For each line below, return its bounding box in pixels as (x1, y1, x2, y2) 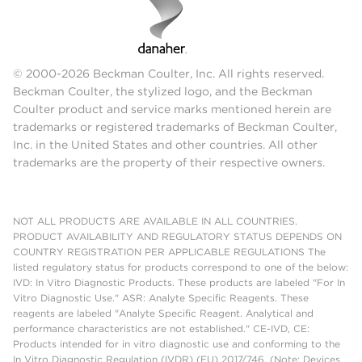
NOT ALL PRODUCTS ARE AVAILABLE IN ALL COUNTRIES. (13, 215, 297, 228)
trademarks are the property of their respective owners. (13, 156, 325, 170)
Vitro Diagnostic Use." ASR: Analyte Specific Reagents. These (13, 292, 309, 305)
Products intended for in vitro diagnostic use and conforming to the (13, 338, 340, 351)
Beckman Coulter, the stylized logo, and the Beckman (13, 85, 313, 99)
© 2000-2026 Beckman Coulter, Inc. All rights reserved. (13, 67, 324, 81)
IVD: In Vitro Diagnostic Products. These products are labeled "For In (13, 276, 345, 289)
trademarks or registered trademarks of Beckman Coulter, (13, 120, 337, 134)
